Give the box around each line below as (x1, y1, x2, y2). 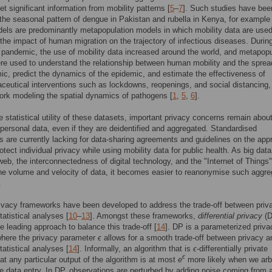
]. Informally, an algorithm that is (77, 244, 193, 253)
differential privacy (198, 211, 262, 220)
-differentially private (197, 244, 268, 253)
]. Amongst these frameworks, (90, 211, 198, 220)
